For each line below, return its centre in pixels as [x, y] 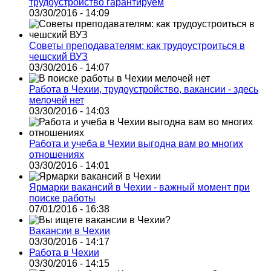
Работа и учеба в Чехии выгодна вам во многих [136, 143]
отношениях [57, 154]
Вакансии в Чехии [70, 230]
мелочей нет [57, 100]
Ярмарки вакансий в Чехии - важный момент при [139, 187]
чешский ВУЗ [58, 56]
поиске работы [62, 198]
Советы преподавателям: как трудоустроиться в [137, 45]
